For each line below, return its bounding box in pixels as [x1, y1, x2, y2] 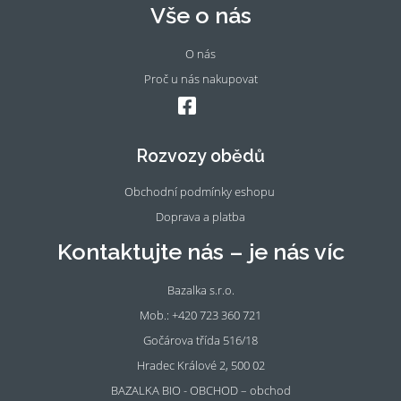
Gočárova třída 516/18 [143, 331, 258, 348]
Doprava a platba [156, 208, 245, 225]
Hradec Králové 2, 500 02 [136, 356, 265, 373]
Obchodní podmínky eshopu [124, 183, 275, 200]
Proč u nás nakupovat [143, 70, 258, 87]
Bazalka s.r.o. [166, 281, 235, 298]
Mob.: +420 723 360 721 [140, 306, 261, 323]
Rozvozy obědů [136, 145, 265, 166]
